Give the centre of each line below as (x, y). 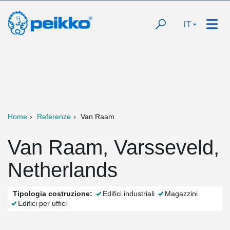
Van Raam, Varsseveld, (113, 147)
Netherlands (63, 170)
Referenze (54, 117)
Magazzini (181, 194)
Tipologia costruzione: (53, 194)
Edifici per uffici (42, 203)
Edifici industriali (129, 194)
